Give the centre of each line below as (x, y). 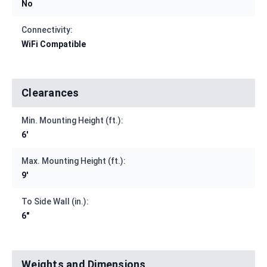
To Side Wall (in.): (55, 202)
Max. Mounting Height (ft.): (74, 161)
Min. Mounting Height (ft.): (72, 121)
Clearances (50, 93)
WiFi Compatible (54, 44)
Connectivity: (47, 30)
